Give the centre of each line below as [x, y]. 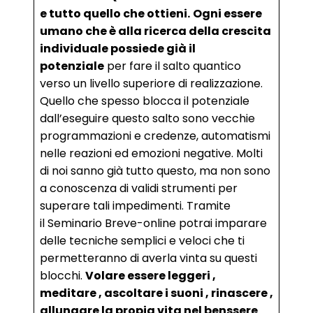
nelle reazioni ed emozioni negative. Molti [151, 153]
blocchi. [63, 276]
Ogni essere [227, 14]
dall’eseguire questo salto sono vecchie [147, 118]
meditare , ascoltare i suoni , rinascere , [156, 293]
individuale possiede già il [118, 49]
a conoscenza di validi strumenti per [139, 188]
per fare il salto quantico [173, 66]
